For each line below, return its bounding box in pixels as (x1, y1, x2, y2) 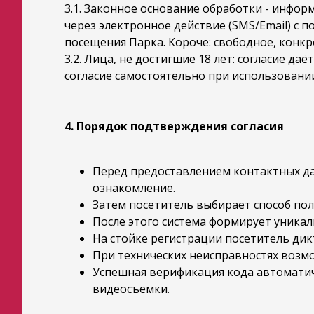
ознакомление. (93, 180, 175, 196)
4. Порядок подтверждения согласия (64, 118, 284, 134)
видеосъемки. (93, 281, 170, 296)
